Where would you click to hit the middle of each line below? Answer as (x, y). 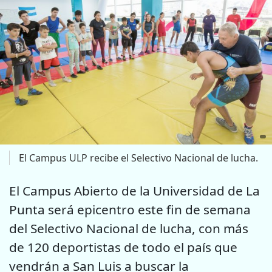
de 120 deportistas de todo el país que (123, 247)
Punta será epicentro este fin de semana (130, 209)
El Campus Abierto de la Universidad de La (134, 190)
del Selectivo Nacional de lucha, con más (129, 228)
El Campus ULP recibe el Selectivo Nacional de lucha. (138, 158)
